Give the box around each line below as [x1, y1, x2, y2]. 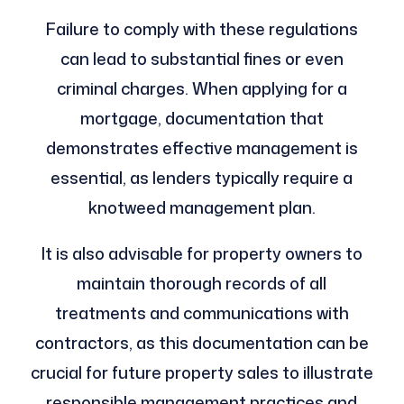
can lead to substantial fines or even [60, 47, 344, 71]
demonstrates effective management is [45, 136, 358, 161]
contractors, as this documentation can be [34, 331, 369, 355]
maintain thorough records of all [77, 271, 327, 296]
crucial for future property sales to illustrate [30, 361, 373, 385]
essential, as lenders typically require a [50, 166, 353, 190]
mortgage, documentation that [79, 106, 324, 131]
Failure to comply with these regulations [45, 17, 358, 41]
